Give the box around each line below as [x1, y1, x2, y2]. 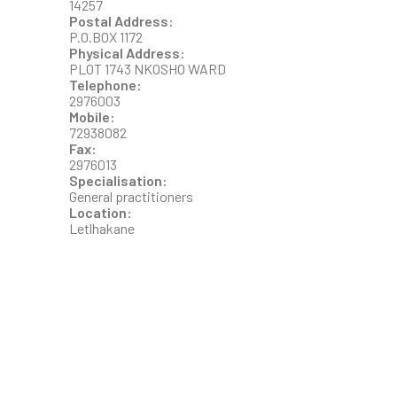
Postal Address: [69, 12, 176, 29]
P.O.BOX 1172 [69, 27, 143, 45]
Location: [69, 203, 135, 221]
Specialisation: [69, 171, 170, 189]
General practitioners [69, 187, 193, 205]
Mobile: [69, 107, 118, 125]
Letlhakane [69, 219, 135, 237]
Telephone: [69, 75, 144, 93]
